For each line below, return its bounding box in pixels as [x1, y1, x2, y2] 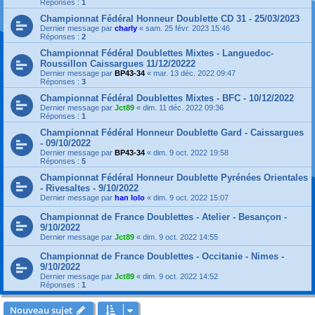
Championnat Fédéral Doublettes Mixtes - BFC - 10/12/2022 [40, 93, 294, 103]
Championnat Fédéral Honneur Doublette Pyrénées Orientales [40, 172, 308, 183]
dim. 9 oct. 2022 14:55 [143, 233, 218, 241]
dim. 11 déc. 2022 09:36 [143, 103, 224, 112]
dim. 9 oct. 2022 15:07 [153, 193, 229, 202]
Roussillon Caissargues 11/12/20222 [40, 58, 195, 69]
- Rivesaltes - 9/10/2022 [40, 183, 139, 193]
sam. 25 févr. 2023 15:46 [146, 24, 230, 32]
